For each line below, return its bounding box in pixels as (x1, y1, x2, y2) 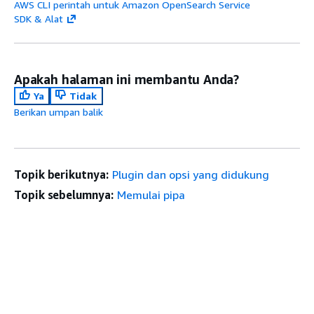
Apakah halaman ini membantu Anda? (14, 71, 240, 87)
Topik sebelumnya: (14, 188, 114, 202)
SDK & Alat (14, 13, 63, 25)
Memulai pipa (116, 188, 185, 202)
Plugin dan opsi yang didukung (111, 168, 269, 182)
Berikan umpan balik (14, 106, 103, 118)
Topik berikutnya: (14, 168, 109, 182)
